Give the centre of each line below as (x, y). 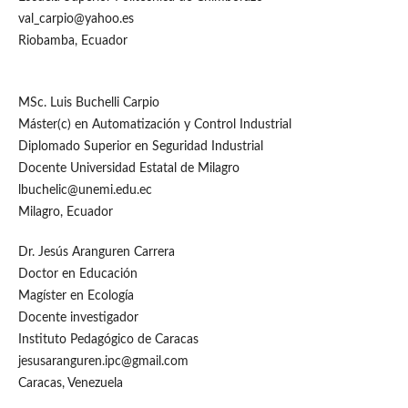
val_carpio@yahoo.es (76, 20)
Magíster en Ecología (76, 296)
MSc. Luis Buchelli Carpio (88, 103)
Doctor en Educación (77, 275)
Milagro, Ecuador (65, 213)
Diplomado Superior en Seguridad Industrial (140, 147)
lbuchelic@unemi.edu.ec (85, 191)
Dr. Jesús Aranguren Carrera (96, 253)
